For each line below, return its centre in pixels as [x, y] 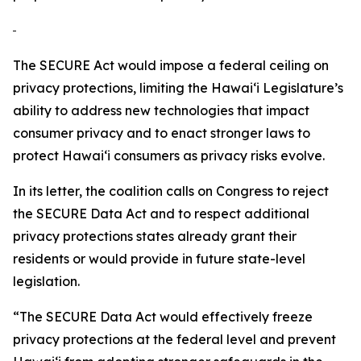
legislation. [46, 281]
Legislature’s [301, 88]
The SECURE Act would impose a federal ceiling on [171, 65]
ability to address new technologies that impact [161, 110]
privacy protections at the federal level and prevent [174, 339]
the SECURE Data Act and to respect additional [161, 214]
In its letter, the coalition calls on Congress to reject [171, 191]
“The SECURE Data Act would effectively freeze [163, 317]
